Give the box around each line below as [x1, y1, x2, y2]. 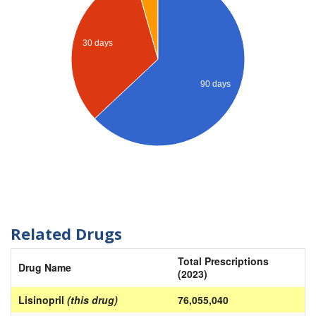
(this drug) [67, 293, 118, 308]
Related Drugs [11, 222, 122, 244]
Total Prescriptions [178, 254, 269, 269]
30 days [83, 37, 114, 48]
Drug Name [18, 260, 71, 275]
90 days [200, 79, 231, 90]
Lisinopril [18, 293, 67, 308]
